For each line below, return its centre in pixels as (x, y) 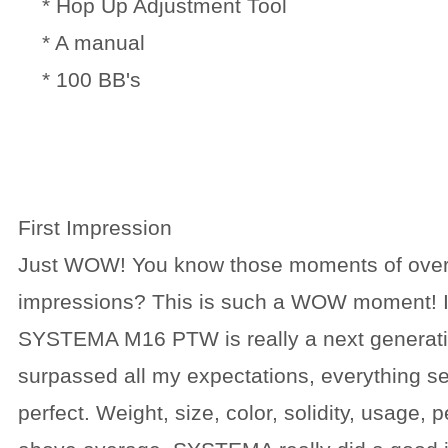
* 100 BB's (79, 79)
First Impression (95, 227)
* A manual (81, 42)
